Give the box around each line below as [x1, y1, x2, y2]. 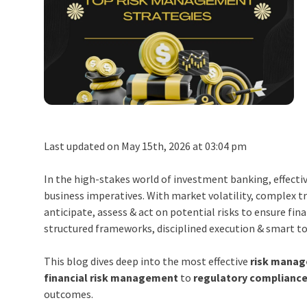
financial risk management [44, 271, 179, 285]
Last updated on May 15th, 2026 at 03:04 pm [44, 139, 247, 153]
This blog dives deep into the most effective [44, 254, 251, 269]
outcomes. [44, 287, 94, 302]
